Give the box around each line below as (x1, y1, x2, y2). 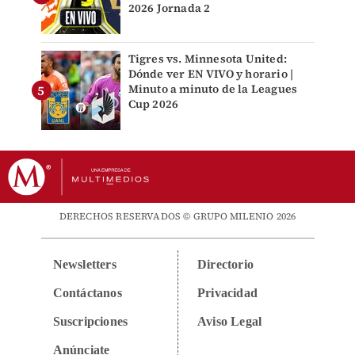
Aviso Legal (197, 315, 262, 329)
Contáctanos (52, 286, 122, 300)
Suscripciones (52, 315, 128, 329)
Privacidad (197, 286, 258, 300)
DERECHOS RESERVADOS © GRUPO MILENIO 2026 (59, 210, 296, 223)
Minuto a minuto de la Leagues (128, 81, 298, 97)
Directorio (197, 258, 254, 272)
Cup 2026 (128, 96, 179, 113)
